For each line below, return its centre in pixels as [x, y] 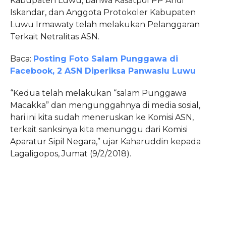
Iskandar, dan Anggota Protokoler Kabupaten [103, 13]
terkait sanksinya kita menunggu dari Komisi [99, 130]
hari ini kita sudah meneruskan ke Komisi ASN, [102, 118]
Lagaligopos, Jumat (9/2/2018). [70, 154]
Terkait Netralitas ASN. [54, 37]
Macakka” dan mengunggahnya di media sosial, [105, 105]
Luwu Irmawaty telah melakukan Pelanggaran [105, 25]
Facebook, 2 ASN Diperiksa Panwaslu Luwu [103, 71]
